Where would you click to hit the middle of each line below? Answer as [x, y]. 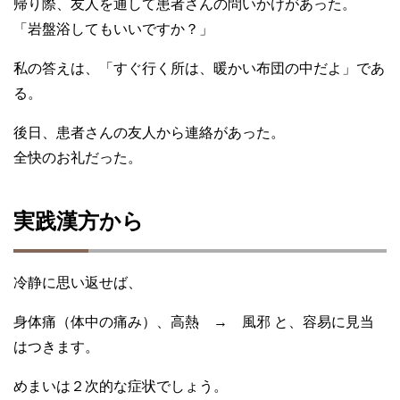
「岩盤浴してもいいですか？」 [113, 29]
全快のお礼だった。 [78, 158]
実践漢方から [79, 221]
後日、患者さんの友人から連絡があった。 [149, 133]
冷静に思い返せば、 [78, 283]
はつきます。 [56, 347]
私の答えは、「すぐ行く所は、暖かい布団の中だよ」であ [199, 69]
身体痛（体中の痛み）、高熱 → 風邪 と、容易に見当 [194, 322]
